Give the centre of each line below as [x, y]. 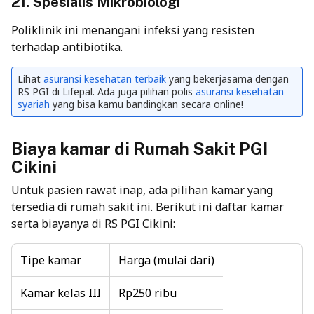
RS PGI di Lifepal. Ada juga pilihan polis [107, 92]
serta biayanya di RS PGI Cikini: [93, 224]
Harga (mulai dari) [166, 260]
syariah [34, 104]
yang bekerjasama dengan [227, 79]
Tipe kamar [51, 260]
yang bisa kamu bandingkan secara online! [146, 104]
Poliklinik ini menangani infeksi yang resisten [133, 30]
